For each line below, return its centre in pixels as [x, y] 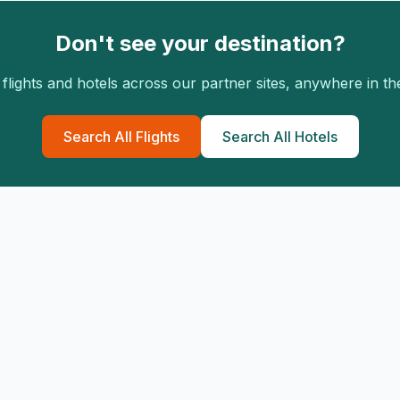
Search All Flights [121, 137]
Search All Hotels [279, 137]
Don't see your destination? [200, 43]
